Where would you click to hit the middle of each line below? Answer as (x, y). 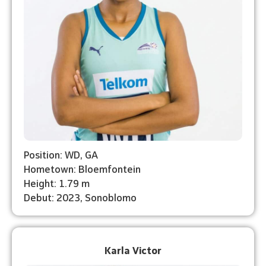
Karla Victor (133, 249)
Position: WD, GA (61, 154)
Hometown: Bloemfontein (82, 168)
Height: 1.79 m (57, 182)
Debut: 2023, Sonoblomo (80, 197)
